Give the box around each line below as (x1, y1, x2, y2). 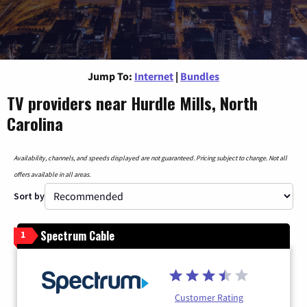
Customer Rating (175, 291, 243, 304)
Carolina (7, 110, 63, 136)
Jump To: (88, 69, 132, 83)
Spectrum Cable (40, 227, 114, 244)
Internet (134, 69, 173, 83)
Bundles (180, 69, 219, 83)
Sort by (14, 189, 45, 202)
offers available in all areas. (14, 169, 90, 179)
